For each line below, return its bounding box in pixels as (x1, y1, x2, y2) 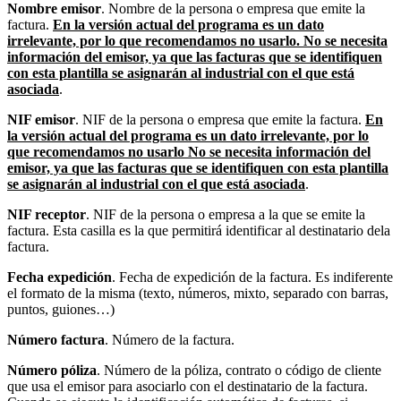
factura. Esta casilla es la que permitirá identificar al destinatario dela (7, 222, 390, 238)
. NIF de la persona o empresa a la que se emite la (86, 206, 365, 222)
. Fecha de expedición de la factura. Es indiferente (112, 269, 393, 285)
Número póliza (7, 362, 97, 378)
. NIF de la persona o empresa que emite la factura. (75, 111, 365, 127)
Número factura (7, 331, 105, 347)
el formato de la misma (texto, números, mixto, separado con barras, (7, 285, 388, 301)
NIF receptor (7, 206, 86, 222)
